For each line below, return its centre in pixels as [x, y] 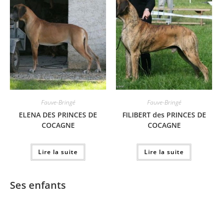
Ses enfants [38, 185]
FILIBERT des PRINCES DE [164, 115]
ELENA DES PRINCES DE [58, 115]
